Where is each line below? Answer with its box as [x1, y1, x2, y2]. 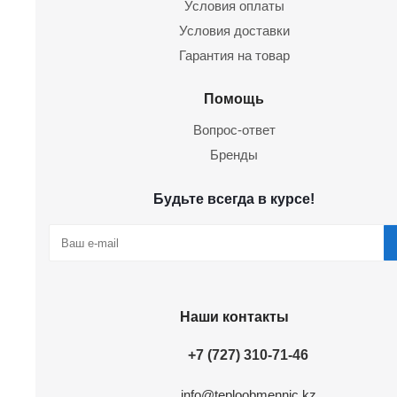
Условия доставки [178, 23, 290, 38]
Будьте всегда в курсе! [153, 191, 315, 206]
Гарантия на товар [178, 48, 290, 63]
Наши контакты [179, 308, 289, 324]
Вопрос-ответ [192, 122, 276, 137]
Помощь [204, 90, 264, 106]
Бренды [210, 147, 258, 162]
